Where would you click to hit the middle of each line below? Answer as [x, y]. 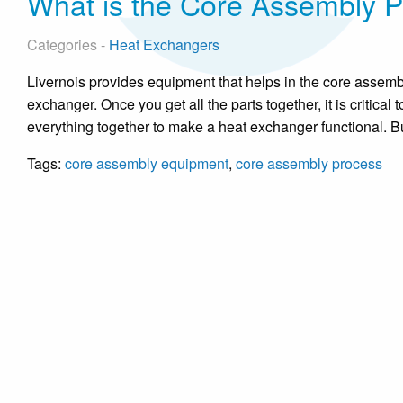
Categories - [68, 45]
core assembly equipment [147, 163]
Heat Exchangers [164, 45]
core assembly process [309, 163]
